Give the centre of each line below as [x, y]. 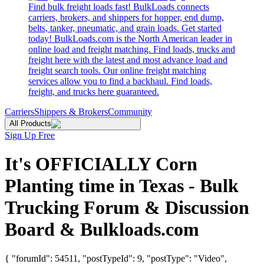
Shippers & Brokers [71, 112]
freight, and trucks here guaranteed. [94, 92]
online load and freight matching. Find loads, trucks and [132, 49]
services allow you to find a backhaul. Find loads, [120, 81]
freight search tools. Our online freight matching [117, 70]
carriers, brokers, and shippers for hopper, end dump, [126, 17]
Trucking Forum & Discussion [127, 208]
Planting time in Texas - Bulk [122, 186]
